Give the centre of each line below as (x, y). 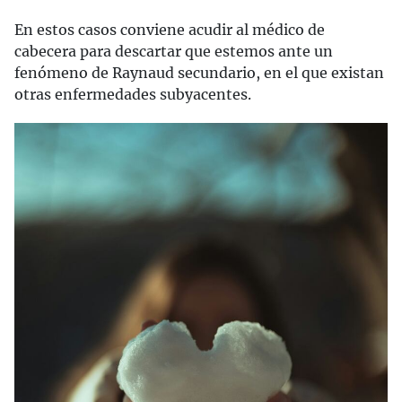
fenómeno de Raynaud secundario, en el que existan (199, 73)
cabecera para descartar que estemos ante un (174, 51)
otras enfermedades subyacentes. (133, 94)
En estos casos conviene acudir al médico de (170, 30)
